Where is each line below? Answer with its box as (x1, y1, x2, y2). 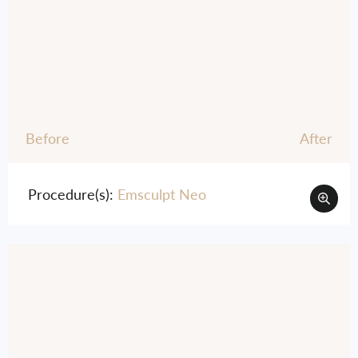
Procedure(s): (28, 184, 117, 204)
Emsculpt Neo (117, 184, 206, 204)
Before (26, 128, 70, 148)
